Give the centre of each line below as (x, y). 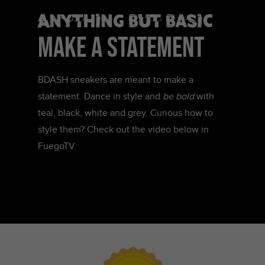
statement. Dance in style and (100, 97)
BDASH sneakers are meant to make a (116, 80)
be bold (180, 97)
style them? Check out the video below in (123, 130)
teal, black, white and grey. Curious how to (125, 113)
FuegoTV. (57, 146)
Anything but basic (125, 20)
